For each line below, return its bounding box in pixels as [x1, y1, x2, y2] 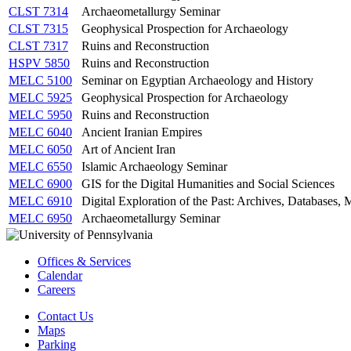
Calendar [38, 268, 82, 282]
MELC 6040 [9, 125, 72, 139]
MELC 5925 [9, 90, 72, 104]
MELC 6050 [9, 142, 72, 156]
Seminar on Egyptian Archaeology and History [81, 73, 313, 87]
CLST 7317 [9, 38, 68, 52]
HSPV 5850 [9, 56, 70, 70]
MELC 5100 [9, 73, 72, 87]
